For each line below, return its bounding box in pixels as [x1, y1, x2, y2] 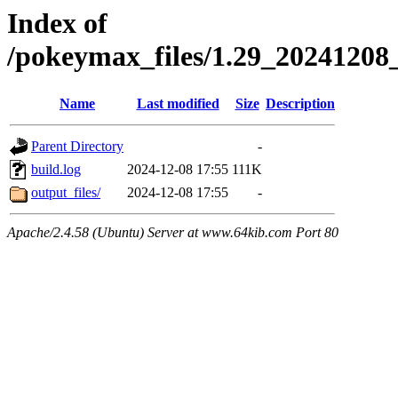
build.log [31, 162, 81, 178]
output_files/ [31, 185, 100, 201]
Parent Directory [31, 139, 123, 155]
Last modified [136, 96, 219, 112]
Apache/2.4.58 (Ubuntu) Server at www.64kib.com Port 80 [7, 225, 338, 241]
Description [266, 96, 335, 112]
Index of [7, 7, 107, 39]
